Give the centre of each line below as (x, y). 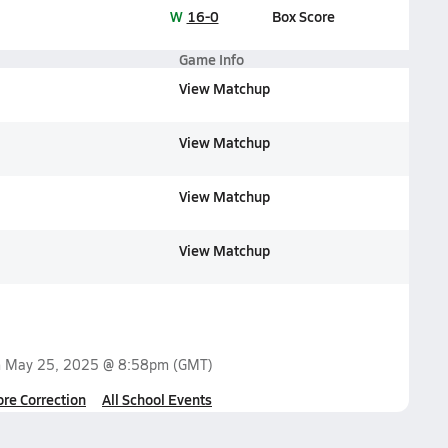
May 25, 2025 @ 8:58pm (86, 364)
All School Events (157, 399)
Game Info (211, 59)
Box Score (303, 16)
